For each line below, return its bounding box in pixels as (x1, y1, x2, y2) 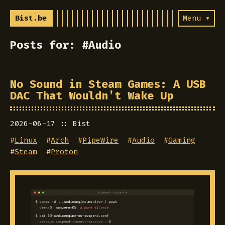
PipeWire (82, 135, 119, 145)
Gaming (168, 135, 195, 145)
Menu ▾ (183, 13, 210, 23)
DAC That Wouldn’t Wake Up (10, 88, 173, 103)
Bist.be (15, 13, 47, 23)
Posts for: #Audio (10, 38, 121, 52)
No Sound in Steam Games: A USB (10, 77, 206, 91)
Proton (51, 147, 78, 157)
